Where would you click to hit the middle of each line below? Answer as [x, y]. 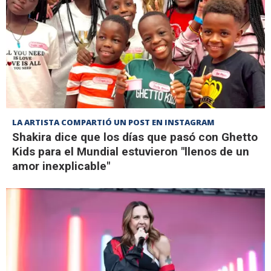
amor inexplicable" [61, 166]
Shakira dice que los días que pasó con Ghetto [135, 137]
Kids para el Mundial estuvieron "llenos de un [131, 151]
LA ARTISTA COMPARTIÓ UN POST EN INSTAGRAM [113, 122]
